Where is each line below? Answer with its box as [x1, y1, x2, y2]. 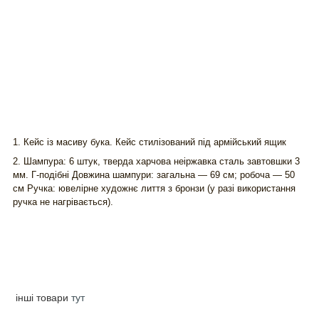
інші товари [13, 292, 68, 304]
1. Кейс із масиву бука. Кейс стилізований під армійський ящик [13, 137, 289, 148]
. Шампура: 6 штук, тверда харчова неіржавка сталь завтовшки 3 [18, 156, 300, 167]
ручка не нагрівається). [13, 197, 116, 208]
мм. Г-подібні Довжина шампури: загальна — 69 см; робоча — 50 [13, 169, 295, 181]
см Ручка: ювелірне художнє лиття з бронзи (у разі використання [13, 183, 296, 194]
